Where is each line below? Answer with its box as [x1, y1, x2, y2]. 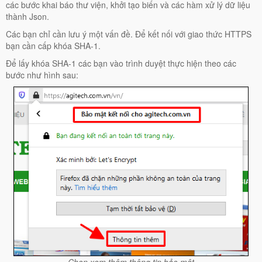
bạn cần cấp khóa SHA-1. [6, 39, 101, 51]
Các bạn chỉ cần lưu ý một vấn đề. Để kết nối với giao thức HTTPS [6, 27, 251, 40]
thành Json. [6, 10, 49, 22]
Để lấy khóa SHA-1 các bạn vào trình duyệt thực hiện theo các [6, 57, 236, 69]
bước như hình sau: [6, 68, 78, 81]
